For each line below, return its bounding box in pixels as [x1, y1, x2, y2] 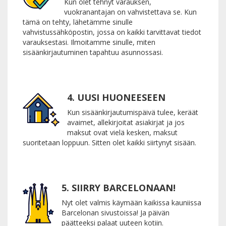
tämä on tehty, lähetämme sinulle [23, 17, 133, 27]
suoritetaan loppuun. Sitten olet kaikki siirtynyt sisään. [23, 137, 196, 147]
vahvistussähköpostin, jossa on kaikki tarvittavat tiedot [23, 27, 201, 37]
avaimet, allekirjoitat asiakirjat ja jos [67, 117, 185, 127]
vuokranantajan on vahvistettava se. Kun [64, 7, 197, 17]
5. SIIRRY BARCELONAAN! [62, 181, 176, 194]
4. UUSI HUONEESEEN [67, 91, 165, 103]
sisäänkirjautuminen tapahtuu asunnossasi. [23, 47, 163, 57]
